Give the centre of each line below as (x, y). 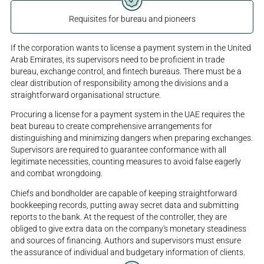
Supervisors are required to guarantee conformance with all (119, 150)
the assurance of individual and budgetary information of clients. (128, 253)
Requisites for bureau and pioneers (132, 19)
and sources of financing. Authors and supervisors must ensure (126, 241)
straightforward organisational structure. (86, 95)
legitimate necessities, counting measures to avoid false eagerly (126, 162)
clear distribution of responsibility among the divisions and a (120, 83)
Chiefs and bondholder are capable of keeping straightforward (124, 194)
